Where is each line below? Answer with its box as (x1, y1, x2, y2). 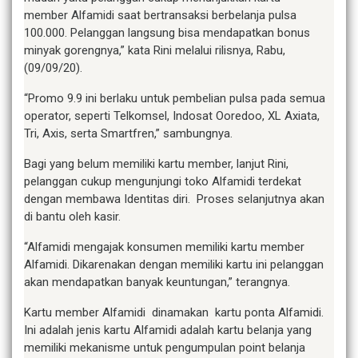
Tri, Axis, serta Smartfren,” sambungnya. (24, 125, 233, 141)
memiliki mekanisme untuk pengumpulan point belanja (24, 340, 305, 355)
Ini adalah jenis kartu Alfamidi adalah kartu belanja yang (24, 322, 312, 337)
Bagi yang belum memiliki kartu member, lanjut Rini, (24, 156, 288, 171)
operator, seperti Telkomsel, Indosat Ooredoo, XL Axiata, (24, 108, 320, 123)
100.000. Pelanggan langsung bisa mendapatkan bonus (24, 25, 310, 40)
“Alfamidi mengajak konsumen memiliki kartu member (24, 239, 304, 254)
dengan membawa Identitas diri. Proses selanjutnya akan (24, 191, 324, 206)
